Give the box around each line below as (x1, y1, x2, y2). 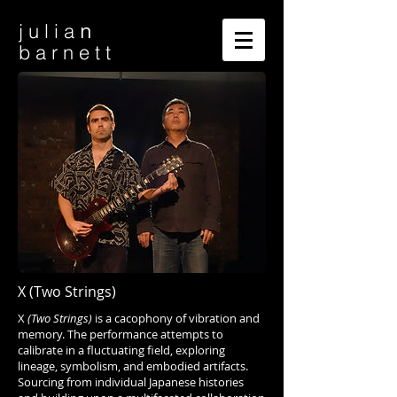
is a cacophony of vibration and (95, 310, 260, 327)
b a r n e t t (19, 40, 116, 65)
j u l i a (19, 19, 74, 43)
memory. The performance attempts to (18, 326, 223, 343)
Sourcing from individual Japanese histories (18, 374, 244, 391)
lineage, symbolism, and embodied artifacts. (18, 358, 248, 375)
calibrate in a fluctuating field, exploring (18, 342, 225, 359)
